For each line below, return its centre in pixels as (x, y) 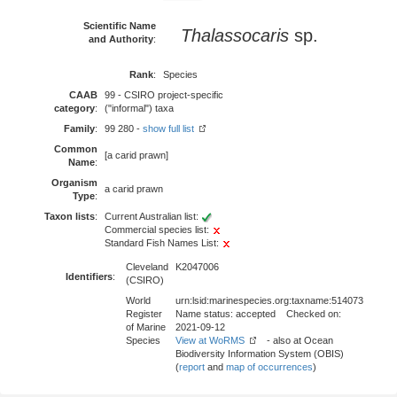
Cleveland (147, 267)
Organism (74, 183)
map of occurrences (269, 367)
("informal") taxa (139, 108)
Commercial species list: (158, 230)
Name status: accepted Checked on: (258, 314)
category (74, 108)
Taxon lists (70, 216)
